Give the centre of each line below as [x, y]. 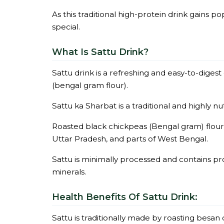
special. [66, 27]
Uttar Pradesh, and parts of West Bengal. [130, 139]
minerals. [69, 172]
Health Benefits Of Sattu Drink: [125, 197]
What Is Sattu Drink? [100, 52]
